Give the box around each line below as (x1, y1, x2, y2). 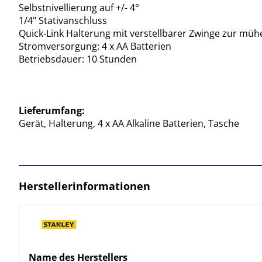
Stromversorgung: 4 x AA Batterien (19, 39, 171, 53)
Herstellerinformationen (19, 179, 150, 193)
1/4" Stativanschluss (19, 13, 107, 27)
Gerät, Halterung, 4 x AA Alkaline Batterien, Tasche (19, 116, 239, 130)
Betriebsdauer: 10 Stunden (19, 52, 137, 65)
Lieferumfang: (19, 104, 85, 117)
